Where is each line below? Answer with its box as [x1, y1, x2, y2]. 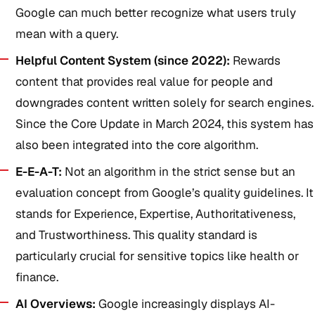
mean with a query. [15, 26, 118, 41]
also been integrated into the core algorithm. [15, 137, 258, 153]
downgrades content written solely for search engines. [15, 95, 314, 110]
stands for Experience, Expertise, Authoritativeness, [15, 206, 295, 221]
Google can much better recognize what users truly [15, 5, 296, 20]
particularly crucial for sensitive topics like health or [15, 248, 299, 264]
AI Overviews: [15, 296, 96, 311]
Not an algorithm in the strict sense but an [62, 164, 295, 179]
